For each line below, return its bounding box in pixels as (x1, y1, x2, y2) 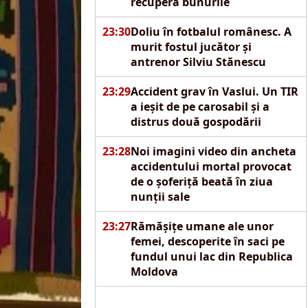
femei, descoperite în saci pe (130, 234, 285, 249)
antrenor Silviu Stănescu (130, 54, 266, 69)
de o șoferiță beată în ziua (130, 174, 273, 189)
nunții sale (130, 189, 190, 204)
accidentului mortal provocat (130, 159, 291, 174)
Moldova (130, 264, 178, 279)
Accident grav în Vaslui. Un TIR (130, 84, 298, 99)
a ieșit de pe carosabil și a (130, 99, 269, 114)
